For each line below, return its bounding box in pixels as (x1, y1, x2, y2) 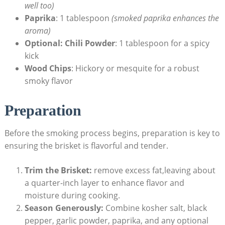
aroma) (24, 25, 51, 37)
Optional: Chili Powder (24, 38, 115, 49)
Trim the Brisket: (24, 165, 92, 176)
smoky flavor (24, 75, 73, 87)
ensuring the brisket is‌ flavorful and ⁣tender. (4, 140, 168, 152)
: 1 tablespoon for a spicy (115, 38, 209, 49)
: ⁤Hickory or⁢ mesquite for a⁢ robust (71, 63, 199, 74)
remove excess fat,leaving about (91, 165, 215, 176)
